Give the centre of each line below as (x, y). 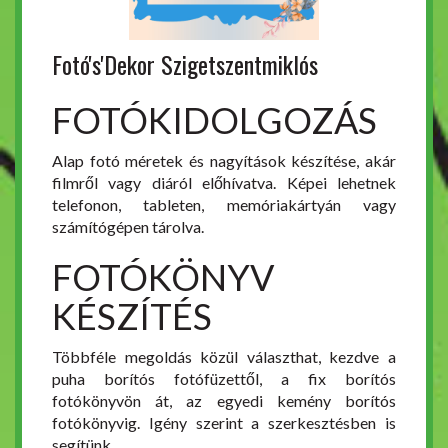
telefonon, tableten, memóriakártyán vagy (224, 205)
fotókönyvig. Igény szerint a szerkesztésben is (224, 423)
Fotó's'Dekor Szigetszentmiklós (185, 64)
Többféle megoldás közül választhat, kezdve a (224, 357)
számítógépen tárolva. (128, 227)
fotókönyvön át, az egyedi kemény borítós (224, 401)
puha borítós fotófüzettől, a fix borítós (224, 379)
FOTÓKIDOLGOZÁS (214, 120)
